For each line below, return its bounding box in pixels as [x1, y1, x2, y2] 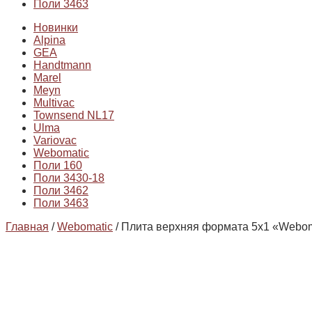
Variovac [33, 134, 77, 147]
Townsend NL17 [33, 109, 114, 122]
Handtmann [33, 59, 91, 72]
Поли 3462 [33, 185, 88, 197]
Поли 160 [33, 159, 82, 172]
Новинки [33, 22, 78, 34]
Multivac [33, 97, 75, 109]
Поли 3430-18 [33, 172, 104, 185]
